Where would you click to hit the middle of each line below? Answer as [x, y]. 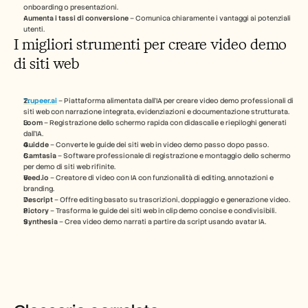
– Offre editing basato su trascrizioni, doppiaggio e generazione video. [172, 200]
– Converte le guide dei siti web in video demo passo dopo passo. [159, 145]
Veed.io [36, 178]
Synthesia [41, 222]
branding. [39, 189]
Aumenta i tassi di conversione [76, 18]
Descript [38, 200]
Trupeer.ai [40, 101]
